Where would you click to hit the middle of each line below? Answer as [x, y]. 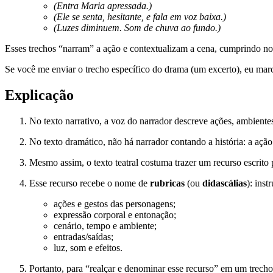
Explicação [39, 95]
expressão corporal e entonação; [115, 215]
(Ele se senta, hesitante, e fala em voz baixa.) [140, 17]
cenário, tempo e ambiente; [105, 226]
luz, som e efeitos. [88, 248]
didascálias [225, 183]
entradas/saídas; [83, 237]
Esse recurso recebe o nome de [90, 183]
